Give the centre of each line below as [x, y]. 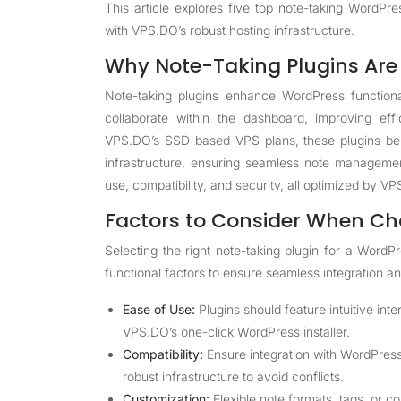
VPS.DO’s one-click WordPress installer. [236, 332]
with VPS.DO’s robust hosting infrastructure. [230, 30]
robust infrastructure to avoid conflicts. [233, 376]
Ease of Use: [159, 309]
